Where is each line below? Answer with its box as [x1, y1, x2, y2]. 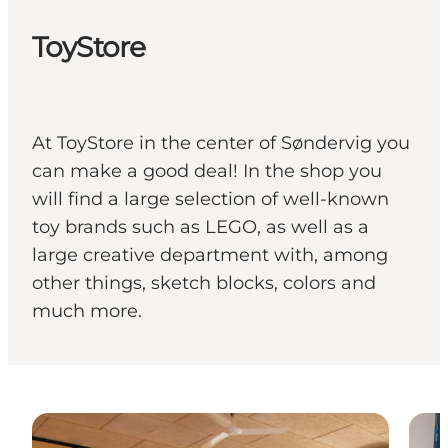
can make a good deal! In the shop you [32, 160, 382, 183]
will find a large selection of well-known [32, 188, 389, 211]
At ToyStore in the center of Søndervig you [32, 132, 410, 155]
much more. [32, 300, 142, 323]
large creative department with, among [32, 244, 388, 267]
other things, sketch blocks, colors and [32, 272, 376, 295]
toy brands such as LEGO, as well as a [32, 216, 369, 239]
